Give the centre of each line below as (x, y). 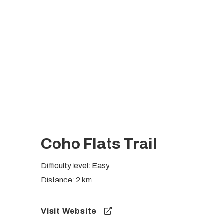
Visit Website (69, 211)
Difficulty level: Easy (75, 165)
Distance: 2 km (67, 180)
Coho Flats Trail (99, 144)
